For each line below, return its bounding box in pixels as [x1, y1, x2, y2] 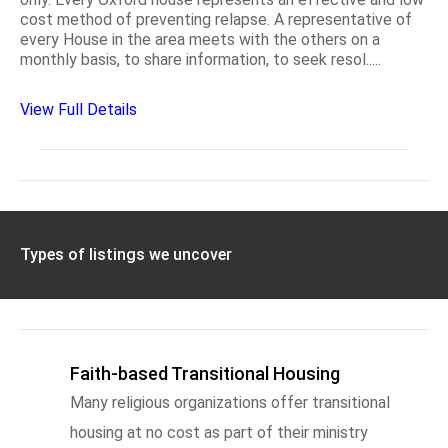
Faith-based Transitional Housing [70, 362, 340, 384]
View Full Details [20, 99, 137, 119]
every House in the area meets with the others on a [20, 29, 380, 49]
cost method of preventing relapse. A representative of [20, 9, 412, 29]
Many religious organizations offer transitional [70, 392, 390, 412]
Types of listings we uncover [20, 244, 232, 264]
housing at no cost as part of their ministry [70, 422, 368, 442]
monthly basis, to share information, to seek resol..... [20, 49, 381, 69]
